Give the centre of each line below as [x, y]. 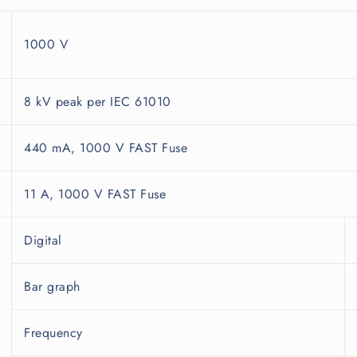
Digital [43, 241]
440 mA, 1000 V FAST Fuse [106, 148]
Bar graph [52, 287]
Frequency [53, 333]
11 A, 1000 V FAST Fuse [95, 194]
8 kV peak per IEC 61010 [98, 102]
